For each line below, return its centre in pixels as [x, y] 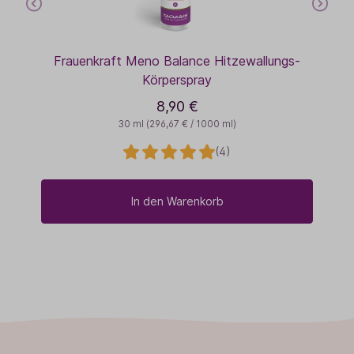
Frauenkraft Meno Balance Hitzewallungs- [177, 60]
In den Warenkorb [177, 201]
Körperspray [177, 79]
